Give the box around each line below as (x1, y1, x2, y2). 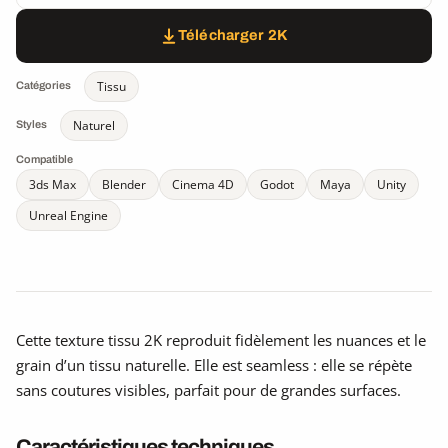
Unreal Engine (29, 206, 108, 224)
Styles (16, 118, 47, 131)
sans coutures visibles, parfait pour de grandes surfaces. (16, 379, 401, 400)
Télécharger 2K (177, 27, 289, 43)
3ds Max (29, 175, 76, 193)
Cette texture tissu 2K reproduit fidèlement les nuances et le (16, 329, 426, 350)
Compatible (16, 152, 73, 165)
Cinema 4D (172, 175, 234, 193)
